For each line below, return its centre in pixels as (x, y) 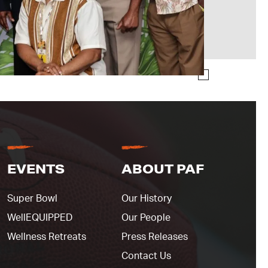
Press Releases (155, 237)
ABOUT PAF (163, 169)
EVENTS (36, 169)
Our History (147, 199)
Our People (146, 218)
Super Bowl (32, 199)
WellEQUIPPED (40, 218)
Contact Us (146, 256)
